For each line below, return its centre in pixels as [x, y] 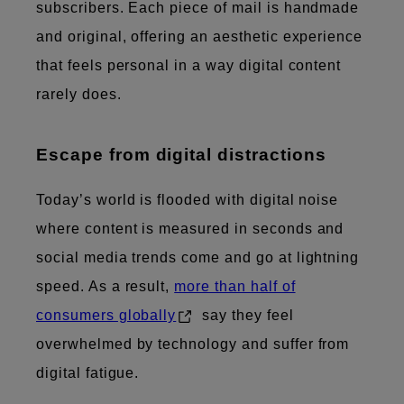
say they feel [246, 315]
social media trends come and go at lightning [198, 257]
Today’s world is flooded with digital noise [188, 199]
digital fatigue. [88, 372]
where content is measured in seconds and [190, 228]
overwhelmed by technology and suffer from [193, 344]
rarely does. [79, 94]
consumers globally [106, 315]
